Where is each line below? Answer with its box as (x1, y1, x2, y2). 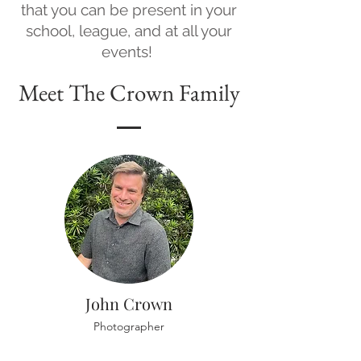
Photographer (93, 319, 164, 334)
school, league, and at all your (25, 22, 232, 39)
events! (101, 43, 156, 60)
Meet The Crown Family (18, 77, 240, 108)
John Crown (85, 293, 172, 314)
